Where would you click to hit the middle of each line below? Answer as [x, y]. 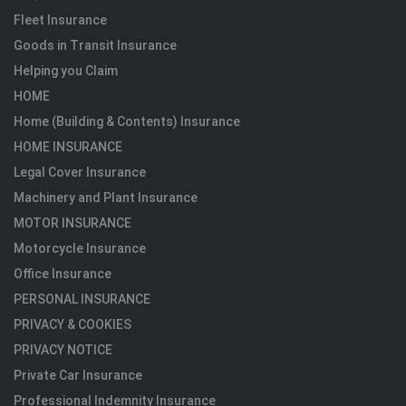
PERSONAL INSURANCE [82, 299]
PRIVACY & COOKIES [72, 324]
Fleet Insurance [60, 19]
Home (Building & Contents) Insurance [127, 121]
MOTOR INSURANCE [72, 222]
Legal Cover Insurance [80, 172]
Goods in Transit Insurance [95, 45]
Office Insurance [63, 273]
